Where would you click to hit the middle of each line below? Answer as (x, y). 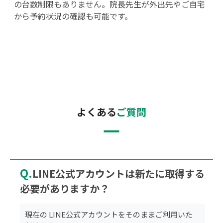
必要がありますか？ (64, 189)
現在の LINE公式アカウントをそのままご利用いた (109, 214)
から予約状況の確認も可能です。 (73, 16)
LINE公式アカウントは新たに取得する (118, 174)
